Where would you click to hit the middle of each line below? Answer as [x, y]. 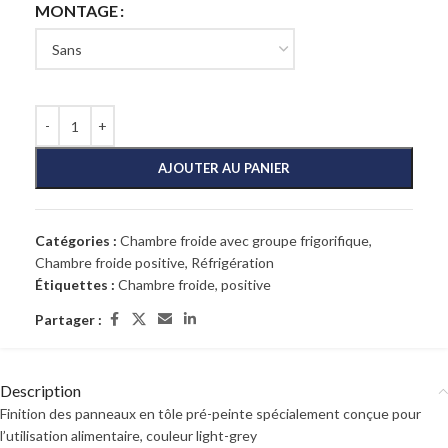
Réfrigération [232, 262]
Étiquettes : [75, 284]
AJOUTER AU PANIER [224, 168]
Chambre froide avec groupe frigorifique [244, 240]
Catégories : [76, 240]
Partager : [68, 319]
